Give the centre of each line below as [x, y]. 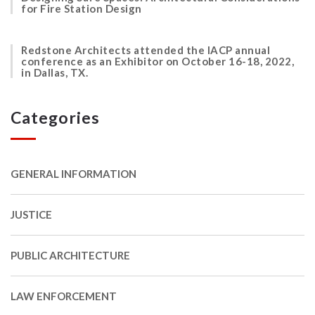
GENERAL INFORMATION [73, 173]
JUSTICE [31, 214]
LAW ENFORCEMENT [64, 296]
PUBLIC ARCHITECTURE [70, 255]
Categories [55, 117]
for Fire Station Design [82, 8]
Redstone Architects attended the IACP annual [146, 50]
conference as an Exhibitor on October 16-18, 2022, [157, 61]
